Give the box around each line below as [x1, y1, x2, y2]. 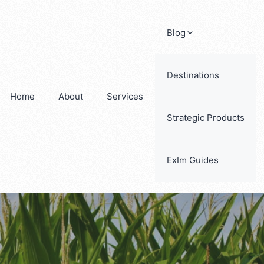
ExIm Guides [167, 154, 219, 166]
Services [107, 91, 143, 102]
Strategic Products [167, 112, 245, 123]
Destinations [167, 70, 219, 81]
